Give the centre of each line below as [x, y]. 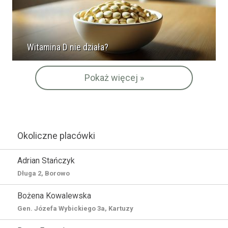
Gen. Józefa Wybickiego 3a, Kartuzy [75, 208]
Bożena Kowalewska [54, 195]
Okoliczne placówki [56, 135]
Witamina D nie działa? [68, 47]
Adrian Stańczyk [46, 160]
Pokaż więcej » [114, 77]
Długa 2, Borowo [44, 173]
